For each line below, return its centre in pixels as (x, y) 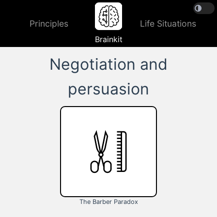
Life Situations (168, 23)
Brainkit (108, 39)
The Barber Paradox (108, 202)
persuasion (108, 89)
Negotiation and (108, 64)
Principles (49, 23)
